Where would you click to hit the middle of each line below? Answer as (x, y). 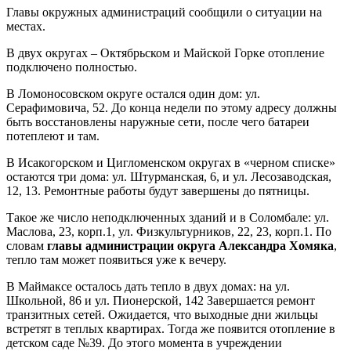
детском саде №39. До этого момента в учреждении (144, 343)
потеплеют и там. (53, 136)
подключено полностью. (72, 67)
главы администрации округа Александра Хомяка (190, 246)
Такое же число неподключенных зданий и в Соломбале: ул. (168, 217)
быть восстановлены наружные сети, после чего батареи (158, 122)
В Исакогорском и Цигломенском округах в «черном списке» (171, 163)
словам (27, 246)
